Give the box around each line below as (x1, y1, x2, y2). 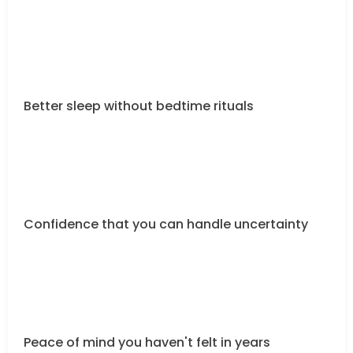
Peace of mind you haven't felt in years (24, 333, 270, 351)
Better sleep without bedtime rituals (24, 96, 254, 115)
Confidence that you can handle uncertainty (24, 214, 308, 233)
